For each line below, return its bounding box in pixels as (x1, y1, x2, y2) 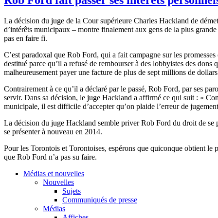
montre (78, 25, 99, 34)
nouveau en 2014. (45, 127, 104, 136)
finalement (101, 25, 133, 34)
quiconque (150, 144, 182, 152)
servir (4, 93, 20, 102)
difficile (57, 102, 81, 110)
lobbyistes (153, 59, 183, 68)
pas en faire (4, 34, 41, 42)
